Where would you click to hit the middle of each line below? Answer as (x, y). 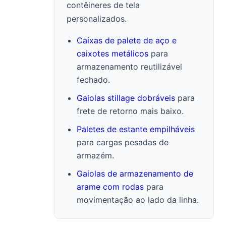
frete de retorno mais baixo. (130, 111)
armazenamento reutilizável (130, 67)
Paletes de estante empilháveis (136, 129)
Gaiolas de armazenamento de (135, 174)
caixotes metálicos (113, 53)
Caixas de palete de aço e (127, 40)
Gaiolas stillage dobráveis (126, 98)
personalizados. (97, 19)
